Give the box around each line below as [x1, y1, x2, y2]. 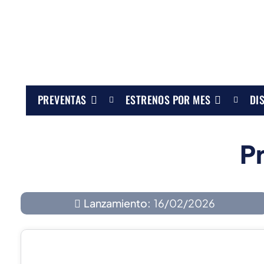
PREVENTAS [38, 91, 87, 107]
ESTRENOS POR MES [126, 91, 211, 107]
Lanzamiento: [83, 196, 151, 210]
